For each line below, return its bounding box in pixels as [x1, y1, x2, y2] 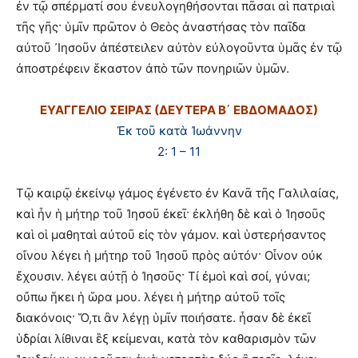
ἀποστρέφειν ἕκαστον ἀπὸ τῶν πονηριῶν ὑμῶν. [16, 61, 289, 76]
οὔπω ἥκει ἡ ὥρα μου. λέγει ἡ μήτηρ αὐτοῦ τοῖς [16, 289, 285, 304]
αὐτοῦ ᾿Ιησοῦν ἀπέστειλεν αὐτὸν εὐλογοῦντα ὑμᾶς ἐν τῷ [16, 40, 342, 55]
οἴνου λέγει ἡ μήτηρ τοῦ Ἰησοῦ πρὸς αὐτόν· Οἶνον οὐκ [16, 248, 323, 263]
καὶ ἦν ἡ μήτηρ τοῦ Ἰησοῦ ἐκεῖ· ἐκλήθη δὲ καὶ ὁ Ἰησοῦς [16, 206, 325, 221]
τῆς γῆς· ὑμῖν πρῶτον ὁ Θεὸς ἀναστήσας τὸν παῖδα [16, 19, 306, 34]
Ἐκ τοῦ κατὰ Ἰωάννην [116, 123, 242, 138]
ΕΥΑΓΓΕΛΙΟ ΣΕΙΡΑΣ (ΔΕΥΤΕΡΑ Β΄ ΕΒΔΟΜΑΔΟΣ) [40, 102, 318, 117]
